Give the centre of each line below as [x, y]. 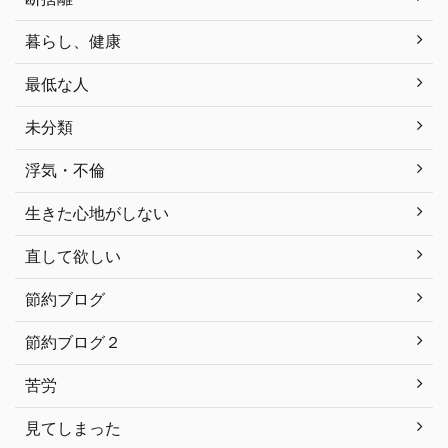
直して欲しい [73, 256]
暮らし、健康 [73, 41]
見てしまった [73, 428]
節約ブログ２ [73, 342]
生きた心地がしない [97, 213]
